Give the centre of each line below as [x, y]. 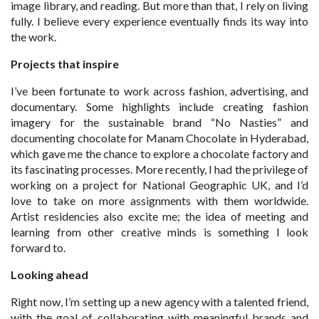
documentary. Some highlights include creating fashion [159, 106]
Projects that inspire [65, 63]
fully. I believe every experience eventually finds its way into [159, 21]
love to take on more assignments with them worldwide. [159, 200]
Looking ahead [49, 274]
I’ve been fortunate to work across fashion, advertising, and [159, 90]
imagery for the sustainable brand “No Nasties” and [159, 122]
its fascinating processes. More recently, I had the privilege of [159, 169]
